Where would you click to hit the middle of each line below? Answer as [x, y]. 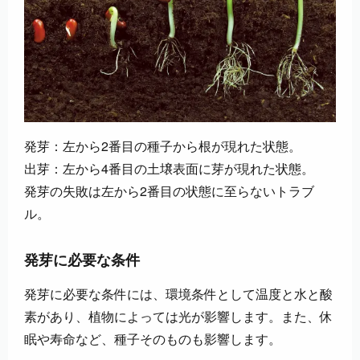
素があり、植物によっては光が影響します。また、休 [178, 317]
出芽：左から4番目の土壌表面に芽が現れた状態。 [169, 169]
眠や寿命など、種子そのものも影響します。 [153, 339]
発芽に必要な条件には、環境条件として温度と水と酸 [178, 294]
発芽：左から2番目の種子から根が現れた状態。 [163, 146]
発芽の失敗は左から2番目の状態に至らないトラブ [169, 191]
